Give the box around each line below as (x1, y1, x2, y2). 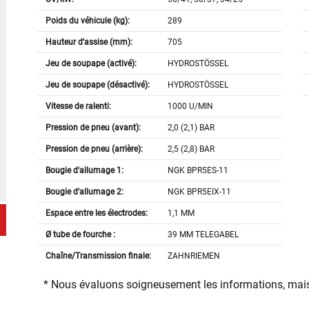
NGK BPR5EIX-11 (168, 187, 232, 197)
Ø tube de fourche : (45, 230, 115, 240)
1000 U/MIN (168, 101, 214, 112)
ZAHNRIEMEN (168, 251, 221, 261)
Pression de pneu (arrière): (45, 144, 143, 154)
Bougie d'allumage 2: (45, 187, 123, 197)
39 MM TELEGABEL (168, 230, 239, 240)
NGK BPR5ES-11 (168, 166, 229, 176)
